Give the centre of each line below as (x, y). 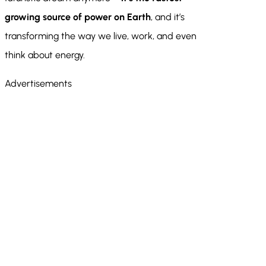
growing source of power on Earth (78, 17)
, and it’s (168, 17)
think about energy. (45, 55)
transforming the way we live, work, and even (101, 36)
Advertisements (38, 84)
